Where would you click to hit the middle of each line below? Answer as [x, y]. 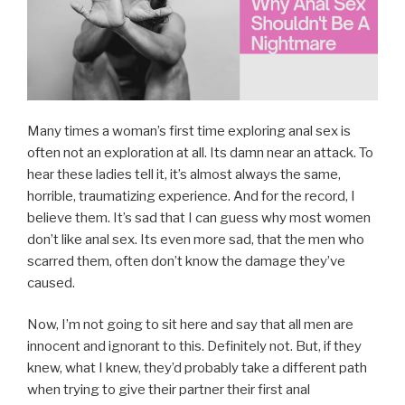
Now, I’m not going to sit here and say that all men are [190, 325]
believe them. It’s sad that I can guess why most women [199, 217]
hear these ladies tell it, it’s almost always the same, [184, 174]
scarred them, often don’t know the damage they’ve [186, 261]
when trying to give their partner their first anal [169, 390]
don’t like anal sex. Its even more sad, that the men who [196, 239]
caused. [51, 283]
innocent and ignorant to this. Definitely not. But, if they [194, 347]
